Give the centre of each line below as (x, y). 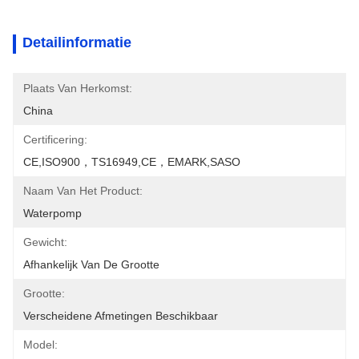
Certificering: (55, 139)
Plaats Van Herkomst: (78, 88)
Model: (40, 345)
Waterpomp (52, 213)
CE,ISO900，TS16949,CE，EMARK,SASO (132, 162)
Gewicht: (45, 242)
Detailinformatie (77, 42)
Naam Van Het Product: (83, 191)
